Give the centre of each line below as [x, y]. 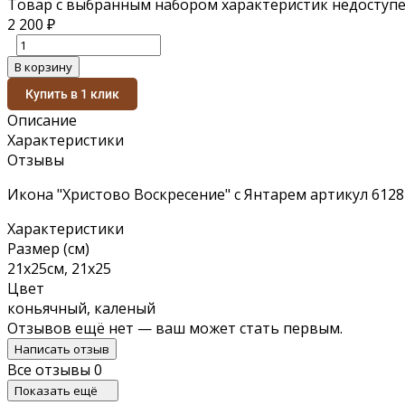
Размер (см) [48, 248]
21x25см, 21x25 [59, 268]
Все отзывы [51, 369]
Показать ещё [57, 390]
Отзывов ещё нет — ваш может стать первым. [175, 328]
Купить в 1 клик [72, 94]
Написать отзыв [62, 348]
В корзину [43, 66]
